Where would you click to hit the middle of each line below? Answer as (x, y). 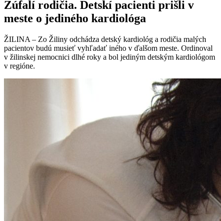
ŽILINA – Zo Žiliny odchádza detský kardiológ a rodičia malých (105, 39)
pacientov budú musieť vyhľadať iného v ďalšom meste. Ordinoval (108, 48)
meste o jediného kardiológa (75, 18)
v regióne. (19, 66)
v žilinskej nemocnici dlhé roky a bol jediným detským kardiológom (110, 57)
